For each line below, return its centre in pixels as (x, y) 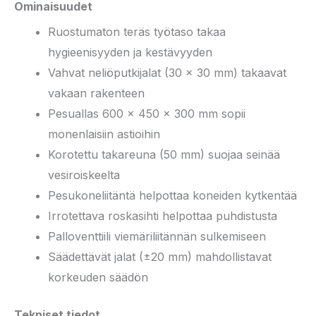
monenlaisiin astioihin (104, 134)
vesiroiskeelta (84, 175)
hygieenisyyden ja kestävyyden (130, 52)
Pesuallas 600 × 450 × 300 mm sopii (147, 113)
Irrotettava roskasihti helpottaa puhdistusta (163, 215)
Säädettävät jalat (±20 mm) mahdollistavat (160, 256)
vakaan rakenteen (96, 93)
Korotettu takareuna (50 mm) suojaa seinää (164, 154)
